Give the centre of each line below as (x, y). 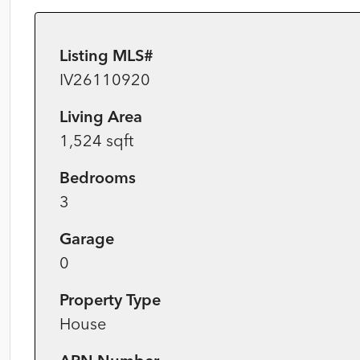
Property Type (110, 299)
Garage (87, 238)
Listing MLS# (106, 55)
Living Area (101, 116)
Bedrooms (98, 177)
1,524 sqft (96, 140)
